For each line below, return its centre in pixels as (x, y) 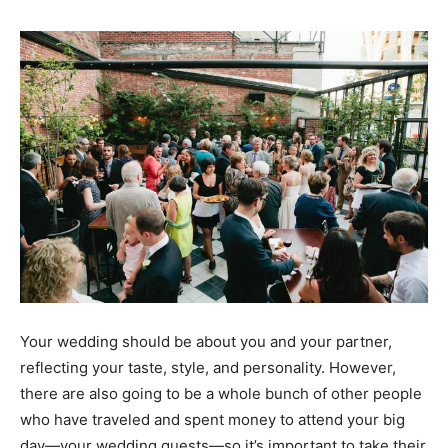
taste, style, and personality (224, 368)
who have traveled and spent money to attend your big (212, 420)
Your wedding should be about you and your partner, (206, 342)
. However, (358, 368)
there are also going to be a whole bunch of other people (221, 394)
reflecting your (74, 368)
